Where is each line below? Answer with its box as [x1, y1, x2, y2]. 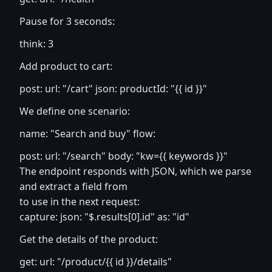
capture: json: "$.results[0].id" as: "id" [19, 210, 189, 223]
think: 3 [19, 37, 53, 50]
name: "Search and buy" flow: [19, 127, 155, 140]
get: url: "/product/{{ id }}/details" [19, 255, 172, 268]
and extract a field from [19, 180, 127, 193]
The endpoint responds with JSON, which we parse [19, 165, 251, 178]
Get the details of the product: [19, 233, 158, 246]
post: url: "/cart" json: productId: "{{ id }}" [19, 82, 207, 95]
